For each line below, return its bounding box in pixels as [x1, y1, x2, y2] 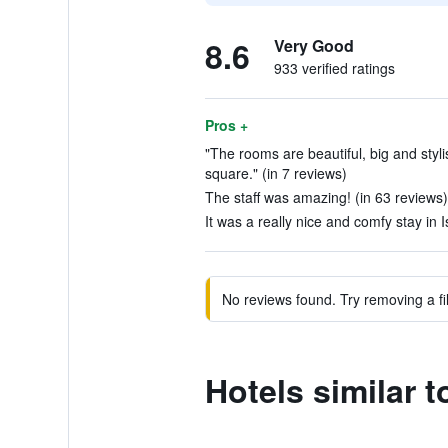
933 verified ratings [273, 58, 395, 78]
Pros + [204, 115, 248, 135]
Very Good [273, 34, 354, 57]
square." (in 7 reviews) [204, 163, 347, 183]
